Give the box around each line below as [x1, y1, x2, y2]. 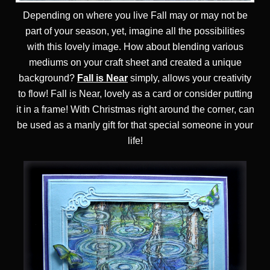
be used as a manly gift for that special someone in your [17, 120, 253, 131]
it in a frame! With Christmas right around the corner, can [16, 104, 254, 115]
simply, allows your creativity [128, 73, 251, 84]
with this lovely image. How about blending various [27, 42, 243, 52]
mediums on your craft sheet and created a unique [28, 57, 242, 68]
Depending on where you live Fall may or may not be [22, 10, 248, 21]
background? [19, 73, 77, 84]
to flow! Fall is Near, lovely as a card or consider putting [17, 89, 253, 99]
